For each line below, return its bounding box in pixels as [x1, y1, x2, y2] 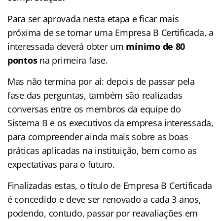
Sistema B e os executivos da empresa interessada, [7, 116, 214, 129]
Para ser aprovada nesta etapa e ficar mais [7, 12, 179, 25]
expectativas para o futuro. [7, 158, 115, 170]
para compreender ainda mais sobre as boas [7, 130, 188, 143]
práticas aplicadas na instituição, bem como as [7, 144, 197, 156]
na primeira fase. [39, 54, 108, 66]
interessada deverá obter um [7, 40, 126, 52]
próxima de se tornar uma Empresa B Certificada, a [7, 26, 214, 38]
